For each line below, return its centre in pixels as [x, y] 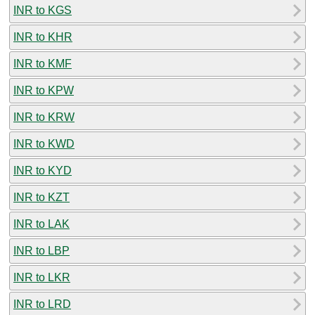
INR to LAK [41, 224]
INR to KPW [44, 90]
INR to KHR [43, 37]
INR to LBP [41, 250]
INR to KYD [43, 170]
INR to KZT [41, 197]
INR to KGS [43, 10]
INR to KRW [44, 117]
